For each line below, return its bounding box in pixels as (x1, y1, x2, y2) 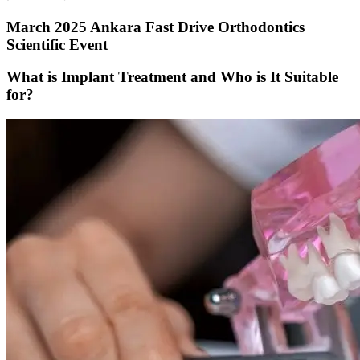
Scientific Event (6, 35, 108, 53)
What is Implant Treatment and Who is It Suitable (6, 68, 338, 86)
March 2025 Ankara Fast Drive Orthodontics (6, 18, 305, 35)
